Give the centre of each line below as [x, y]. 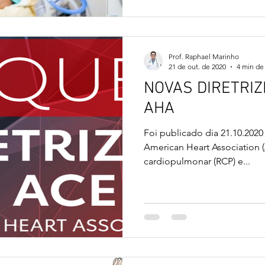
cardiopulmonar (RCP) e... [197, 161]
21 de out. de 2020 [197, 67]
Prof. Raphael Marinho [204, 56]
